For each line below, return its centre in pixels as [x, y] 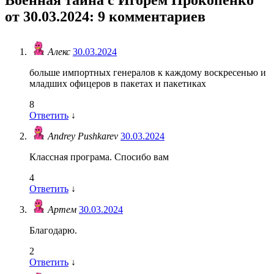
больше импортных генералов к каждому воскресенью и [148, 73]
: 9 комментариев [147, 16]
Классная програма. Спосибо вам [99, 157]
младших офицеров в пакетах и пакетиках [118, 84]
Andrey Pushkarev [84, 136]
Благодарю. [53, 231]
